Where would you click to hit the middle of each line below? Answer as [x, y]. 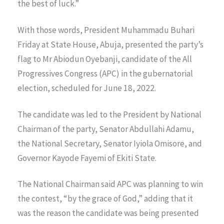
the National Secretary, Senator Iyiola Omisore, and [110, 143]
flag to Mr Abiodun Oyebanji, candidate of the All [105, 59]
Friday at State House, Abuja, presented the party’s [110, 44]
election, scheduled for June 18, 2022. [87, 88]
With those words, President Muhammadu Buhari [106, 30]
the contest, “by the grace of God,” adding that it [105, 199]
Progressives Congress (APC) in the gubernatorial [105, 73]
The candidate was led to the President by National [109, 114]
